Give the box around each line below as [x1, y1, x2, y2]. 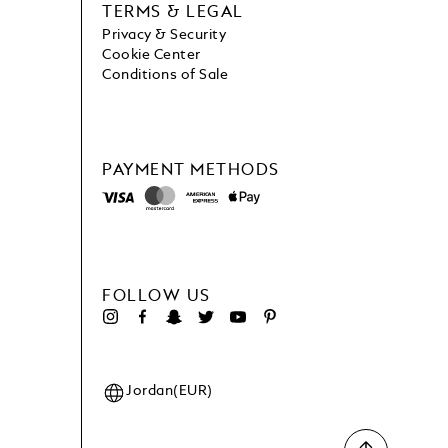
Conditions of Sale [102, 68, 229, 83]
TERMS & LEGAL [102, 5, 244, 22]
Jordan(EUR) [126, 384, 213, 399]
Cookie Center [102, 48, 201, 63]
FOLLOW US [102, 289, 211, 306]
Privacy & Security [102, 28, 227, 43]
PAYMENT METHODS [102, 163, 280, 180]
